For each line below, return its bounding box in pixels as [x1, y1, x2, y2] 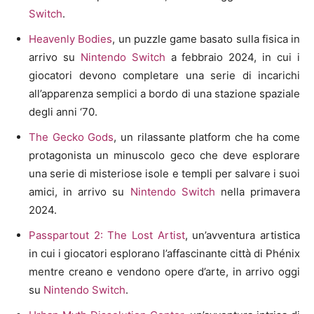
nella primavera [214, 184, 301, 198]
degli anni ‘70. [29, 104, 97, 118]
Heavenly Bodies [29, 32, 113, 46]
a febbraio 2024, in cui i [165, 50, 301, 64]
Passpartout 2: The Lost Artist [29, 228, 185, 242]
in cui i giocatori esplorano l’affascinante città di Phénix [29, 246, 300, 260]
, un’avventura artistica [184, 228, 301, 242]
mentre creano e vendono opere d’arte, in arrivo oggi [29, 264, 300, 278]
